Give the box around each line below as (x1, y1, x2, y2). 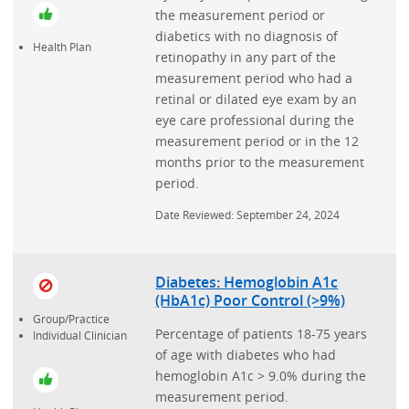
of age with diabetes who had (155, 345, 337, 363)
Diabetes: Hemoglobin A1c (155, 272, 339, 293)
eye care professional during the (155, 110, 355, 129)
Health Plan (32, 39, 91, 55)
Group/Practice (32, 310, 110, 326)
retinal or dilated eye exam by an (155, 89, 358, 108)
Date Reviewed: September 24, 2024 (155, 206, 341, 222)
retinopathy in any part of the (155, 47, 337, 66)
